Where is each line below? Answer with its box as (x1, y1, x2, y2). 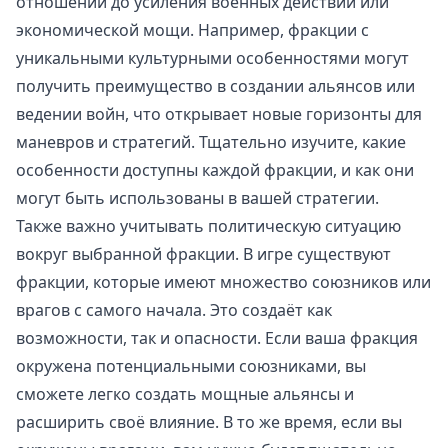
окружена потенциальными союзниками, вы (16, 355, 366, 378)
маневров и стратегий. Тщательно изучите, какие (16, 131, 406, 154)
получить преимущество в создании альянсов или (16, 75, 415, 98)
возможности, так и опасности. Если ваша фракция (16, 327, 418, 350)
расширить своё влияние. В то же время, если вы (16, 411, 402, 434)
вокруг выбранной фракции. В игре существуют (16, 243, 391, 266)
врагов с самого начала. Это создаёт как (16, 299, 332, 322)
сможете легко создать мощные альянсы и (16, 383, 354, 406)
